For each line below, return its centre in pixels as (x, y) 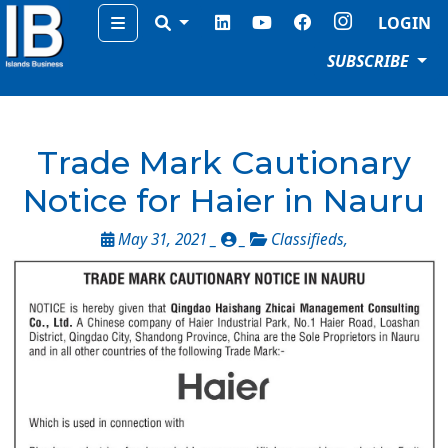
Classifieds (307, 239)
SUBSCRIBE (370, 61)
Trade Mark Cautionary (224, 162)
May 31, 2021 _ (167, 239)
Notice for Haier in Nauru (224, 200)
